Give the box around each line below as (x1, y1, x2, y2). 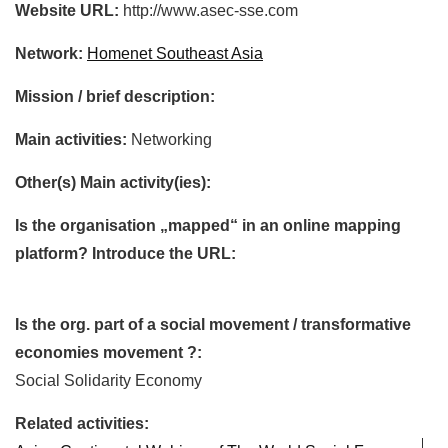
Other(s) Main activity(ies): (15, 173, 211, 191)
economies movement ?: (15, 343, 202, 361)
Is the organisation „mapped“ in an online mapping (15, 216, 401, 234)
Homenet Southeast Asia (87, 44, 263, 62)
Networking (131, 130, 212, 148)
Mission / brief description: (15, 87, 215, 105)
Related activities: (15, 414, 149, 432)
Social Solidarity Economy (15, 371, 202, 389)
